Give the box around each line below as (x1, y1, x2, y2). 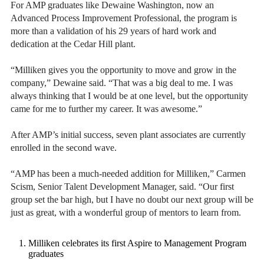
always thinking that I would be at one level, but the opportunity (11, 91, 248, 101)
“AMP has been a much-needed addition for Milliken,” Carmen (11, 169, 246, 179)
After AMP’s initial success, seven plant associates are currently (11, 130, 246, 140)
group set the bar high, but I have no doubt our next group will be (11, 194, 253, 205)
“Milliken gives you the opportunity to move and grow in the (11, 65, 236, 75)
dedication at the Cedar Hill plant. (11, 39, 136, 49)
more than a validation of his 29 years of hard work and (11, 26, 216, 37)
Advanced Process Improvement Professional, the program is (11, 13, 237, 24)
